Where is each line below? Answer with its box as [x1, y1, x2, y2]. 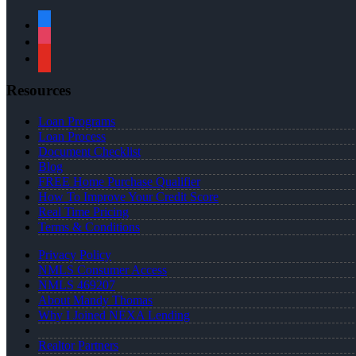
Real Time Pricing [38, 204, 129, 219]
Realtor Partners [38, 338, 118, 352]
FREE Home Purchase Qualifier [38, 174, 200, 188]
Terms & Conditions [38, 219, 140, 234]
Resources [6, 81, 71, 99]
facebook [37, 16, 83, 30]
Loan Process [38, 129, 106, 143]
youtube [37, 49, 78, 64]
